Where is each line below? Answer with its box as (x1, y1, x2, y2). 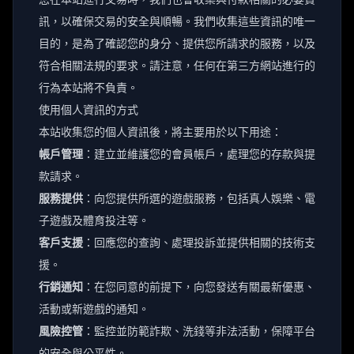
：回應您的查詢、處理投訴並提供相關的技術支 (83, 235, 315, 249)
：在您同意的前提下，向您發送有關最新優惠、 (83, 280, 315, 293)
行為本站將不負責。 (39, 81, 138, 94)
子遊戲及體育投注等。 (39, 213, 149, 227)
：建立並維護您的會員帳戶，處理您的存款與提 (83, 147, 315, 160)
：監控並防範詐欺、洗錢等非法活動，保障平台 (83, 324, 315, 337)
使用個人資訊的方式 (39, 103, 138, 116)
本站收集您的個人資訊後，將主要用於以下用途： (39, 125, 282, 138)
